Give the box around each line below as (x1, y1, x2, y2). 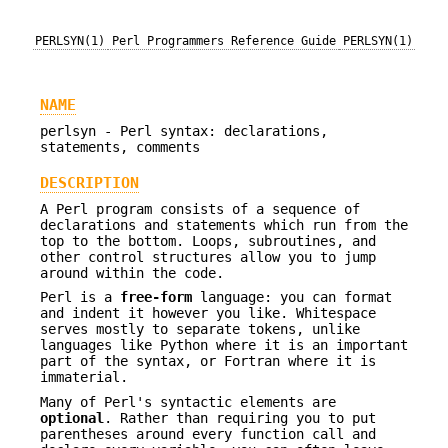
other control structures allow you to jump (40, 249, 376, 266)
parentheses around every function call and (40, 425, 376, 442)
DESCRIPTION (40, 173, 139, 192)
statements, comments (40, 139, 200, 156)
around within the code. (40, 265, 224, 282)
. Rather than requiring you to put (104, 409, 376, 426)
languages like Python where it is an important (40, 337, 408, 354)
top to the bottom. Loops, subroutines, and (40, 233, 376, 250)
